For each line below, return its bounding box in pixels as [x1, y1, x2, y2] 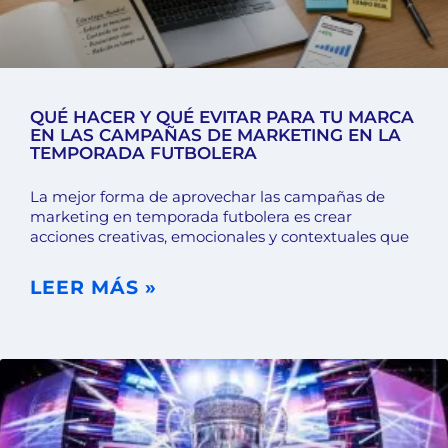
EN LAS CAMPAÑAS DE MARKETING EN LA [30, 125, 401, 146]
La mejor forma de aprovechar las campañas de [30, 187, 385, 207]
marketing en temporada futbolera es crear [30, 207, 352, 227]
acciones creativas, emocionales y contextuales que [30, 227, 409, 247]
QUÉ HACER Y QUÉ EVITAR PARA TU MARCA [30, 107, 414, 128]
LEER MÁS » [30, 276, 157, 300]
